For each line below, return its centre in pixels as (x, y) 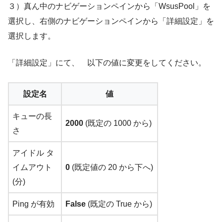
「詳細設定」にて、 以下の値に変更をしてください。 (107, 62)
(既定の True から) (119, 204)
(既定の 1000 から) (117, 123)
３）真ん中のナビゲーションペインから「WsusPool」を (109, 6)
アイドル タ (33, 153)
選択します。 (32, 36)
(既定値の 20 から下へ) (111, 167)
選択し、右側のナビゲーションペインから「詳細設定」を (111, 21)
